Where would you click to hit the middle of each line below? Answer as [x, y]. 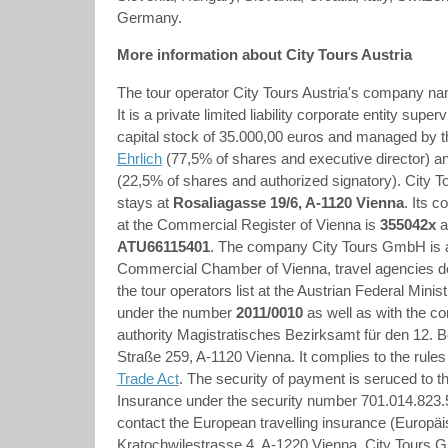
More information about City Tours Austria [264, 55]
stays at [144, 202]
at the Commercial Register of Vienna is [248, 224]
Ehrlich [139, 158]
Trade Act [147, 378]
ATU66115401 [163, 246]
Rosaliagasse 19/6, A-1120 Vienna [288, 202]
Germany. [149, 17]
